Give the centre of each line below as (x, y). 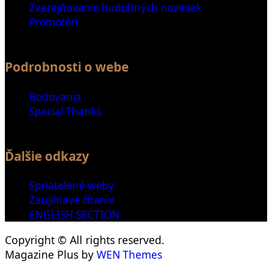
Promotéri (53, 22)
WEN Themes (129, 255)
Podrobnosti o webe (67, 67)
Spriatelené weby (72, 186)
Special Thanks (65, 111)
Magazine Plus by (51, 255)
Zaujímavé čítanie (72, 200)
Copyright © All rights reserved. (85, 240)
